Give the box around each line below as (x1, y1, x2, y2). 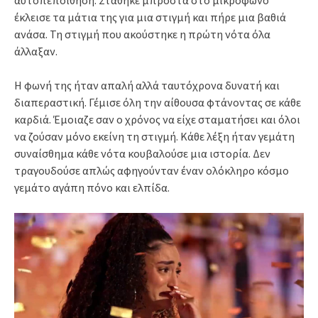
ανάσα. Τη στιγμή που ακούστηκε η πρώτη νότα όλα (14, 27, 270, 41)
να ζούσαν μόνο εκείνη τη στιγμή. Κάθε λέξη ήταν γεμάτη (14, 129, 295, 143)
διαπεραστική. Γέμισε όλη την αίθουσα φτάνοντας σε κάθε (14, 95, 301, 109)
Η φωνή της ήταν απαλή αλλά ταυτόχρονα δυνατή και (14, 78, 280, 92)
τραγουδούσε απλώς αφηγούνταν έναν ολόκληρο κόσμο (14, 163, 289, 177)
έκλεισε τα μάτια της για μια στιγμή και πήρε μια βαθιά (14, 10, 286, 24)
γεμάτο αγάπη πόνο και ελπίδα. (14, 180, 170, 194)
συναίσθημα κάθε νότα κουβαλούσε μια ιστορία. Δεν (14, 146, 270, 160)
